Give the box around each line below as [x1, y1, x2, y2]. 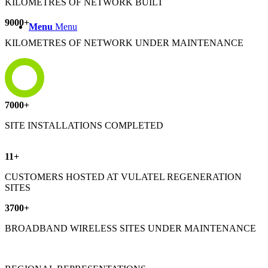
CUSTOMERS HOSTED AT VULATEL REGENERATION [5, 171, 242, 182]
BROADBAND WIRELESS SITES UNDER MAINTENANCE [5, 223, 256, 233]
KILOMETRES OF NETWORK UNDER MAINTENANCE [5, 37, 243, 48]
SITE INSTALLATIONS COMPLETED [5, 120, 163, 130]
